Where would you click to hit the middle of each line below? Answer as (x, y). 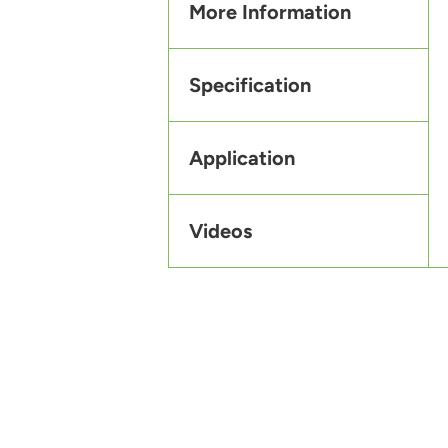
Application (242, 158)
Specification (250, 85)
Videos (220, 231)
